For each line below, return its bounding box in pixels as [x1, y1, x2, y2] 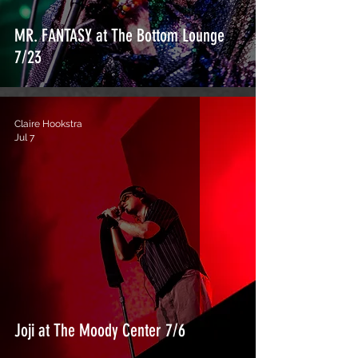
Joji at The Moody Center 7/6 [14, 320, 185, 341]
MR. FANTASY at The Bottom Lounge [14, 25, 225, 46]
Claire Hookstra [14, 118, 82, 129]
